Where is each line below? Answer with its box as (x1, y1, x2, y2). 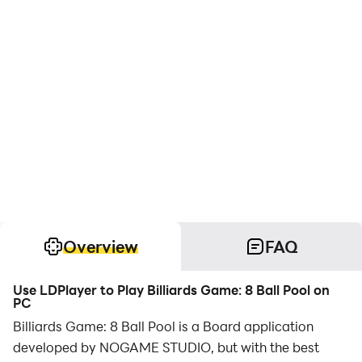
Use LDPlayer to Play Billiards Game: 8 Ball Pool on (13, 281, 330, 298)
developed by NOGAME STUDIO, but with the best (13, 339, 319, 356)
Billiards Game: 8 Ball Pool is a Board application (13, 318, 314, 335)
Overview (62, 236, 138, 257)
